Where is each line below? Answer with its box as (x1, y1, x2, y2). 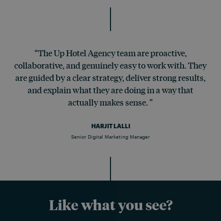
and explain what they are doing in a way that (28, 84, 193, 96)
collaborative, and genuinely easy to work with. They (14, 60, 207, 71)
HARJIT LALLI (91, 122, 130, 130)
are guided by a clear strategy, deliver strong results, (15, 72, 206, 83)
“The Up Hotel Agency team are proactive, (34, 47, 187, 59)
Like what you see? (48, 195, 173, 214)
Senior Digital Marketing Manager (71, 134, 150, 140)
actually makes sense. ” (68, 97, 153, 108)
